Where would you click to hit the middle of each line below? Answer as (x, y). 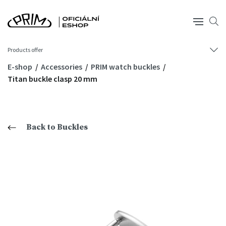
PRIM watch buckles (126, 67)
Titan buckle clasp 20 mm (52, 79)
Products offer (25, 50)
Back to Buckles (57, 127)
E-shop (21, 67)
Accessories (62, 67)
